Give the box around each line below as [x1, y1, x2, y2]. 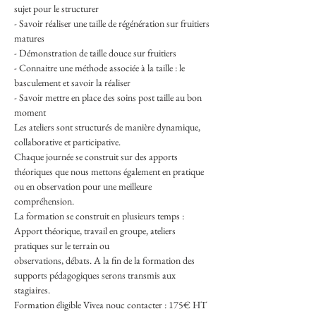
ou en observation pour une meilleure [14, 180, 154, 193]
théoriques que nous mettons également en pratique [14, 165, 206, 178]
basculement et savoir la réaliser [14, 76, 130, 89]
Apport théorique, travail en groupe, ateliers [14, 224, 178, 237]
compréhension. [14, 195, 74, 207]
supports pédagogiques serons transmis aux [14, 269, 178, 281]
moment [14, 106, 46, 119]
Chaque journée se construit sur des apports [14, 150, 180, 163]
